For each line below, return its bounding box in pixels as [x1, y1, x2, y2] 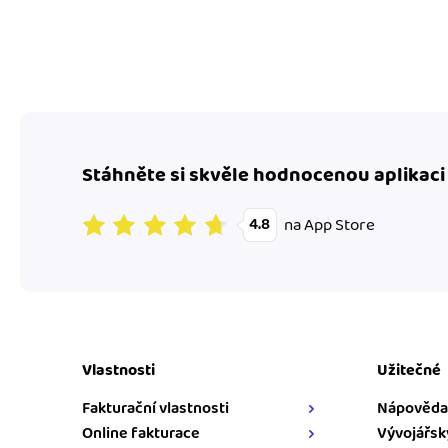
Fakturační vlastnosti [81, 396, 229, 422]
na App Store [284, 211, 376, 238]
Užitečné [376, 358, 441, 384]
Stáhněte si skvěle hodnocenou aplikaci [81, 160, 445, 192]
